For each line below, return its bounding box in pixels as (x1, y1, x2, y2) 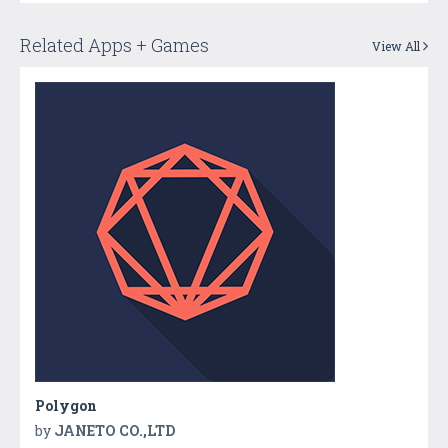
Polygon (35, 395, 97, 415)
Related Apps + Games (20, 32, 209, 57)
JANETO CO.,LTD (54, 420, 175, 440)
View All (372, 37, 423, 54)
